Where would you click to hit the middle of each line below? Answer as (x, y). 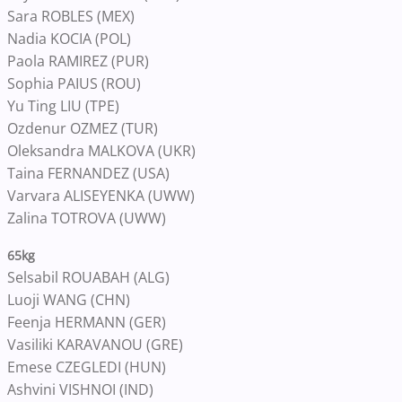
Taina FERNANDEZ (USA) (88, 173)
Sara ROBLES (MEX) (71, 16)
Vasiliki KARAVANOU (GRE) (95, 345)
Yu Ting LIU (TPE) (63, 106)
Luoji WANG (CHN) (69, 300)
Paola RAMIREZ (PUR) (78, 61)
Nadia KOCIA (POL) (69, 39)
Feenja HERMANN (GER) (87, 322)
